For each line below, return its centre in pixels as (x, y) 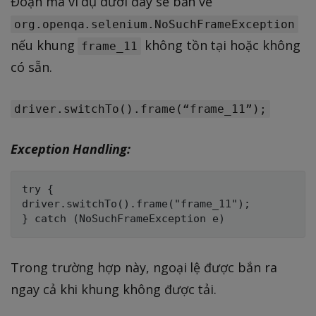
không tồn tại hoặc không (221, 45)
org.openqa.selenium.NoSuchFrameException (154, 24)
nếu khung (44, 45)
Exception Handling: (71, 148)
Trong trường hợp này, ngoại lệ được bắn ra (144, 267)
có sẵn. (31, 67)
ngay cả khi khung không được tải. (114, 289)
